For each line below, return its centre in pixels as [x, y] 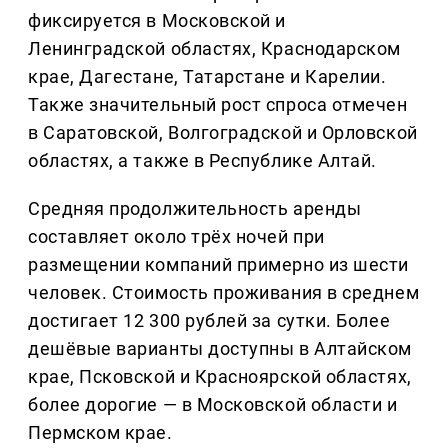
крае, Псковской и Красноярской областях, [220, 377]
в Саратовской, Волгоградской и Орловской [223, 133]
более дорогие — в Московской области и [213, 405]
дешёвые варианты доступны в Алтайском [220, 349]
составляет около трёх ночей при [176, 237]
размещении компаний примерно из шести [218, 265]
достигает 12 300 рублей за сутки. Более [209, 321]
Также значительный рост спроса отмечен [218, 105]
